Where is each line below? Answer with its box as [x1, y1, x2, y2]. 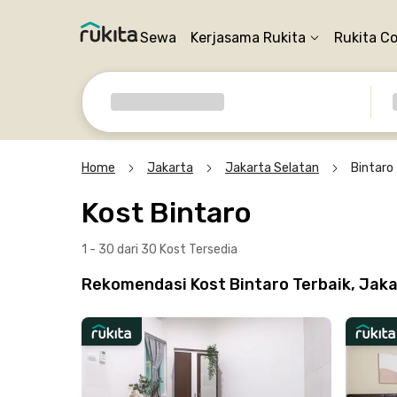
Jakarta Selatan [225, 160, 319, 175]
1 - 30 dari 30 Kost [82, 242, 189, 257]
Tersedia [189, 242, 237, 257]
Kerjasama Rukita [191, 29, 306, 46]
